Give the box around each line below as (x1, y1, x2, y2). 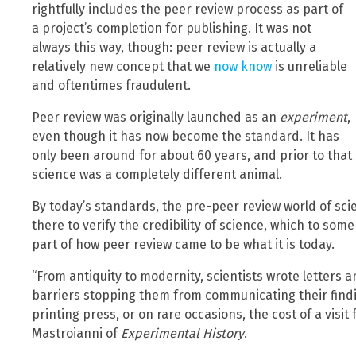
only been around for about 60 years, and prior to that (32, 148, 352, 164)
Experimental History (121, 326, 244, 342)
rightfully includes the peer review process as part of (32, 2, 343, 17)
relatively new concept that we (32, 59, 214, 75)
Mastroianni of (32, 326, 121, 342)
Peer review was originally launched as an (32, 110, 280, 126)
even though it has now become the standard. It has (32, 129, 339, 145)
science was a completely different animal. (32, 167, 282, 183)
